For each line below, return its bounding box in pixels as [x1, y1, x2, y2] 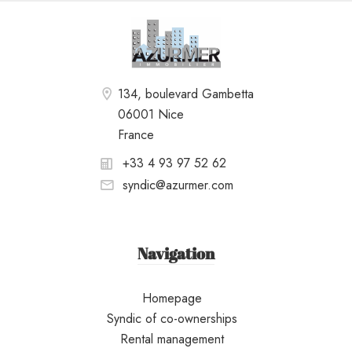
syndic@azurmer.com [122, 175, 233, 194]
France [117, 125, 154, 144]
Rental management [120, 330, 224, 349]
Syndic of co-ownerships [107, 310, 237, 328]
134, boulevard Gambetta [117, 84, 254, 103]
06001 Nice [117, 104, 184, 123]
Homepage [142, 289, 202, 308]
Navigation [137, 243, 214, 265]
